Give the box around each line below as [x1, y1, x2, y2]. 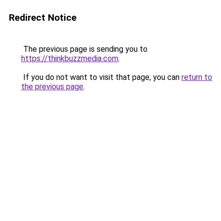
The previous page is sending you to [21, 44, 147, 54]
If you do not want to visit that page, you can [21, 73, 182, 82]
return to [182, 73, 212, 82]
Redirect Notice [9, 12, 76, 23]
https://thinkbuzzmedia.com [21, 54, 118, 63]
